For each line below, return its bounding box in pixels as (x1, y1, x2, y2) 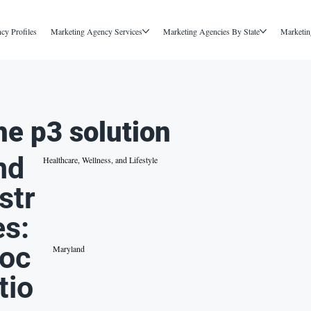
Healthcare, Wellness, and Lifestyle (43, 154, 158, 166)
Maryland (53, 243, 85, 255)
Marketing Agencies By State (162, 25, 260, 37)
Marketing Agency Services (50, 25, 142, 37)
